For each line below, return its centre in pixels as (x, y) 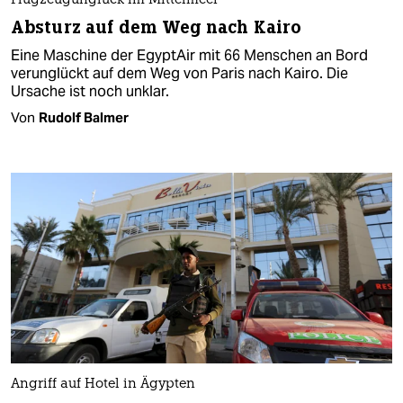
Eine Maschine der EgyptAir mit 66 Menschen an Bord (189, 55)
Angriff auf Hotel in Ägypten (103, 384)
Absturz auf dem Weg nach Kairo (156, 27)
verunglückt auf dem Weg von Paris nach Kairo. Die (179, 73)
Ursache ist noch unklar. (90, 91)
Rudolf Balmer (84, 117)
